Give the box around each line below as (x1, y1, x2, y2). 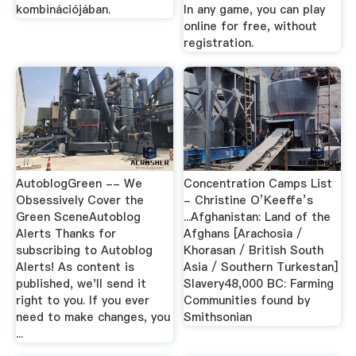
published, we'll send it (15, 275, 146, 292)
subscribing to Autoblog (15, 242, 153, 258)
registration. (184, 34, 254, 51)
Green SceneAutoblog (15, 208, 141, 225)
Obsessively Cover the (15, 192, 144, 208)
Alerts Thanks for (15, 225, 116, 242)
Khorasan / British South (184, 242, 324, 258)
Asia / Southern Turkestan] (184, 258, 339, 275)
